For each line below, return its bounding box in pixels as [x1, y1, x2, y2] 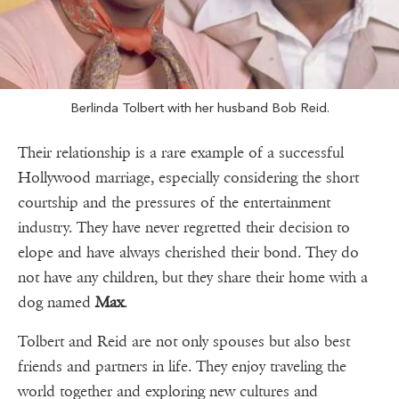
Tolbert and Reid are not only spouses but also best [18, 332, 350, 352]
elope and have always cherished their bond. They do [18, 243, 359, 263]
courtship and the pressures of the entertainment [18, 193, 330, 213]
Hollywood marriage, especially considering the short [18, 168, 359, 188]
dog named [18, 293, 95, 313]
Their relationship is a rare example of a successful [18, 143, 344, 163]
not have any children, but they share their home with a [18, 268, 368, 288]
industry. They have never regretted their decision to [18, 218, 350, 238]
